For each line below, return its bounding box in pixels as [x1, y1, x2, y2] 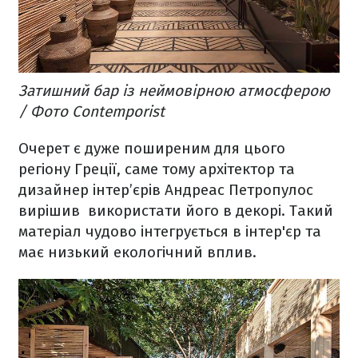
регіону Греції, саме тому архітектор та [18, 160, 295, 179]
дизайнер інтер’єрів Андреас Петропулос [18, 181, 313, 200]
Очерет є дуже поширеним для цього [18, 139, 285, 158]
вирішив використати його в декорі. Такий [18, 201, 333, 221]
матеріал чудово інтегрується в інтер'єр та [18, 222, 321, 241]
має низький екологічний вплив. [18, 243, 257, 262]
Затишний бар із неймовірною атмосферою [18, 82, 330, 101]
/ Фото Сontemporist [18, 102, 165, 121]
